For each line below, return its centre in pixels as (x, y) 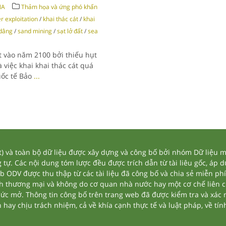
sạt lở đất (70, 31)
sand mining (35, 31)
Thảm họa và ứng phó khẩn (59, 7)
